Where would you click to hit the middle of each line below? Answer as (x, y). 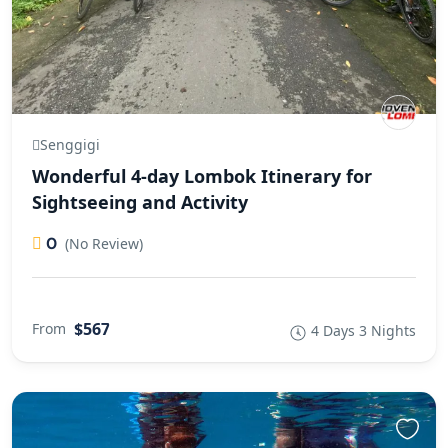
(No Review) (104, 243)
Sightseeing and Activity (140, 201)
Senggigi (70, 144)
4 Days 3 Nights (363, 330)
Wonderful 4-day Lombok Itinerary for (202, 175)
